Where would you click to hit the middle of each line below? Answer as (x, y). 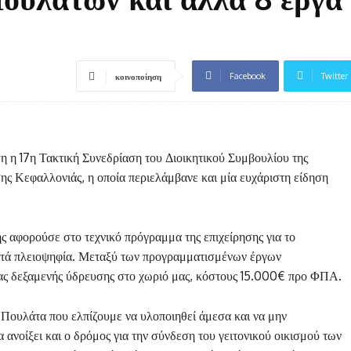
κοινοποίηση (138, 76)
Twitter (335, 76)
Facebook (248, 76)
